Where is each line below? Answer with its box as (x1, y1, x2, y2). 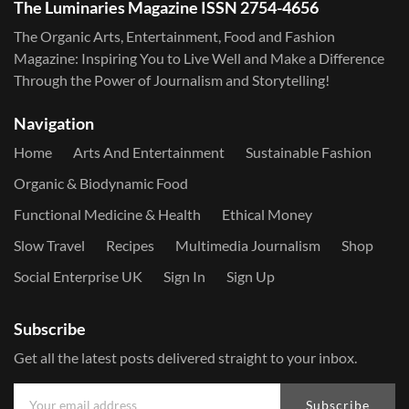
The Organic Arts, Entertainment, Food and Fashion (14, 27, 335, 45)
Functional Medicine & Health (14, 205, 201, 223)
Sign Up (226, 267, 275, 285)
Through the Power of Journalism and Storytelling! (14, 71, 330, 89)
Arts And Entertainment (73, 143, 225, 161)
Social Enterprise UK (14, 267, 142, 285)
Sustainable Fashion (246, 143, 372, 161)
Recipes (106, 236, 154, 254)
